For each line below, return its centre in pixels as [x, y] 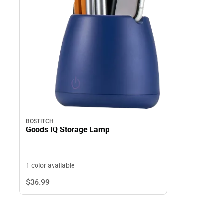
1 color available [50, 166]
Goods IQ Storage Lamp [68, 130]
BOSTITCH [40, 121]
